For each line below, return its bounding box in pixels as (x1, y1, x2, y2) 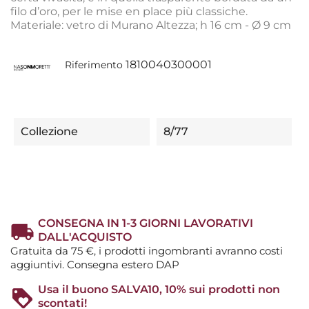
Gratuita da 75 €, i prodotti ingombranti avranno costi (10, 243, 283, 257)
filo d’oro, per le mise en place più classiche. (10, 5, 248, 19)
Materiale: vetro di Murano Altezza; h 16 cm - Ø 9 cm (10, 19, 291, 32)
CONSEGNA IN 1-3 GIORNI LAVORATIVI (38, 216, 253, 230)
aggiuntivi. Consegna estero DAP (10, 257, 179, 271)
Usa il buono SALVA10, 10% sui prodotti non (38, 282, 280, 296)
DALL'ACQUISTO (38, 230, 132, 243)
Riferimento (64, 59, 123, 72)
